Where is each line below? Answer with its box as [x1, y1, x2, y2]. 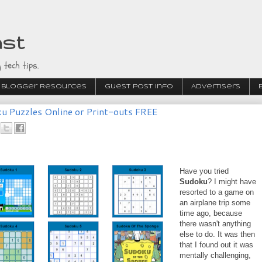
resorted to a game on [180, 187, 254, 196]
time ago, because [180, 208, 242, 218]
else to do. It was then [180, 229, 255, 239]
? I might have [208, 177, 256, 186]
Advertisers [191, 84, 240, 89]
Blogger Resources [1, 84, 87, 89]
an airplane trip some [180, 198, 250, 207]
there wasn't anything [180, 219, 251, 228]
